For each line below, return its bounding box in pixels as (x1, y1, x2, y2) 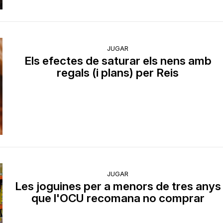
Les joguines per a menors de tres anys (14, 179, 221, 193)
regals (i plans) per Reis (57, 65, 179, 79)
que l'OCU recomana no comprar (31, 191, 205, 205)
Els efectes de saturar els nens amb (24, 53, 212, 67)
